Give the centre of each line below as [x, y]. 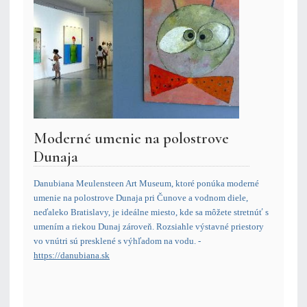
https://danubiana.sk [72, 256]
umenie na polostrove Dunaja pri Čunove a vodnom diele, [141, 198]
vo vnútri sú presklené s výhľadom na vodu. [115, 241]
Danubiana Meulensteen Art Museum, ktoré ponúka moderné [146, 184]
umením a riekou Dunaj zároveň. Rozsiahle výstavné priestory [149, 227]
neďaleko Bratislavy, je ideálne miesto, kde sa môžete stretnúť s [151, 212]
